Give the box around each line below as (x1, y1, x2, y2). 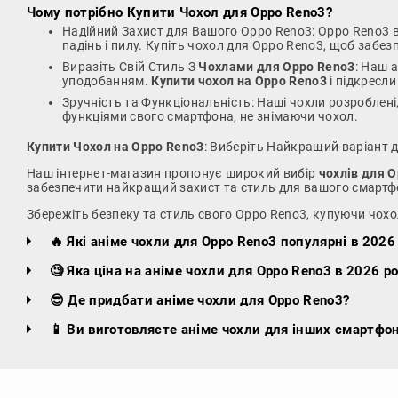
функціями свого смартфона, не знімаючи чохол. (62, 108, 359, 123)
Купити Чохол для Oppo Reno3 (126, 4, 326, 20)
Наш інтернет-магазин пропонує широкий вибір (27, 165, 319, 180)
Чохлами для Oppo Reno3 (198, 59, 355, 74)
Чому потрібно (27, 4, 127, 20)
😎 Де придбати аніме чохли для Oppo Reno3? (45, 291, 350, 308)
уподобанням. (62, 73, 152, 88)
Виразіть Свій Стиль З (62, 59, 199, 74)
